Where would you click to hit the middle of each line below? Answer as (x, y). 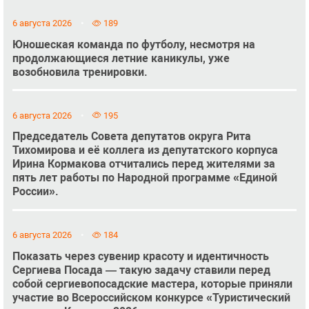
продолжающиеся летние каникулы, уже (121, 59)
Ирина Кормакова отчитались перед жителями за (143, 164)
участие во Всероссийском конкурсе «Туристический (151, 297)
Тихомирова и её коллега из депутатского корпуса (145, 150)
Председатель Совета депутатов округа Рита (131, 137)
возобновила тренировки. (80, 72)
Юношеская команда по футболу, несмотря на (133, 45)
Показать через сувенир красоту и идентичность (140, 256)
